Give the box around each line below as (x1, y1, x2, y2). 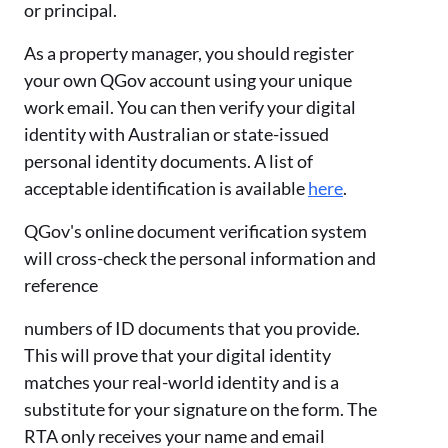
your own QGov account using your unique (24, 68, 352, 91)
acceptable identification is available (24, 176, 308, 199)
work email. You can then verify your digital (24, 95, 356, 118)
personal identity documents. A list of (24, 149, 313, 172)
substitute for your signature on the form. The (24, 397, 377, 420)
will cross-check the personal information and (24, 246, 376, 269)
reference (24, 273, 98, 296)
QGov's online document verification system (24, 219, 367, 242)
